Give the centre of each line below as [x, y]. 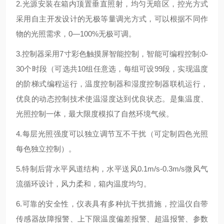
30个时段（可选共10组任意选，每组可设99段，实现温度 [112, 69]
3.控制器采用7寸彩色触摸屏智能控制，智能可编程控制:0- [112, 54]
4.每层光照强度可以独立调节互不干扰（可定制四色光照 [112, 134]
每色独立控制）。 [46, 149]
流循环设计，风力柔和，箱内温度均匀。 [83, 184]
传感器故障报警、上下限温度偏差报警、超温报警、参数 [112, 219]
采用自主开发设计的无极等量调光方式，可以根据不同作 [112, 19]
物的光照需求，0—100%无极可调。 [76, 34]
